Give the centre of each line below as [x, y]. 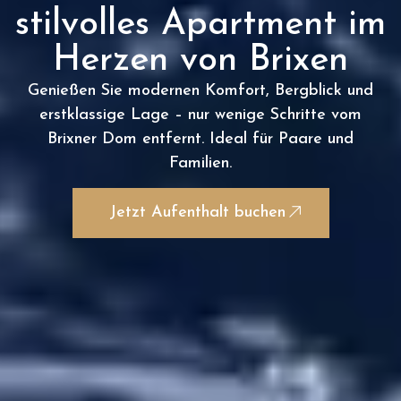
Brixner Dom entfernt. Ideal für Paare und [200, 139]
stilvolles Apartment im [200, 25]
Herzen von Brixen [200, 60]
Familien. [200, 163]
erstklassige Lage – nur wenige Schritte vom [200, 115]
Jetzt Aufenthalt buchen [197, 212]
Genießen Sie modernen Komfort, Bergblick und [200, 90]
